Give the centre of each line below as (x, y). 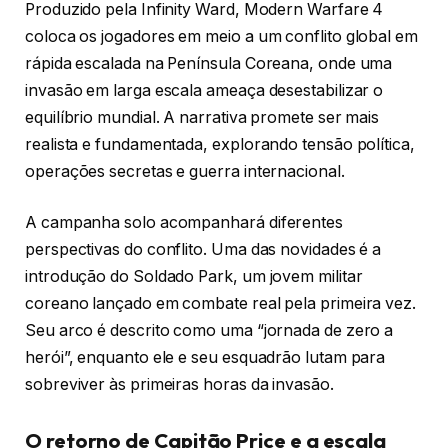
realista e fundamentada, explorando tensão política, (220, 144)
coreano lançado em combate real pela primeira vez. (221, 304)
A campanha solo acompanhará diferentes (184, 223)
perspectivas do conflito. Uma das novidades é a (203, 250)
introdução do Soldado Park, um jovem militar (194, 277)
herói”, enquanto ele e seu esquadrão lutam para (205, 358)
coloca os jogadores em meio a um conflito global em (221, 36)
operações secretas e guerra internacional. (185, 171)
